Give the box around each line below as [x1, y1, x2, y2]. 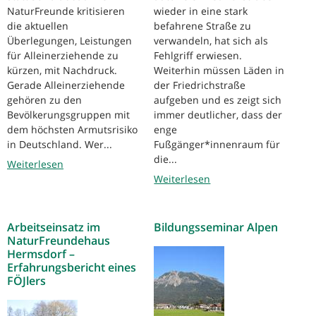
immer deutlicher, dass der [154, 108, 283, 122]
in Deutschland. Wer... [7, 138, 112, 152]
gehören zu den [7, 93, 82, 107]
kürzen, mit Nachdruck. [7, 63, 117, 78]
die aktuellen [7, 19, 68, 33]
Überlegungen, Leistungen [7, 34, 132, 48]
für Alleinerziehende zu [7, 49, 119, 63]
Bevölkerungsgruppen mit [7, 108, 130, 122]
